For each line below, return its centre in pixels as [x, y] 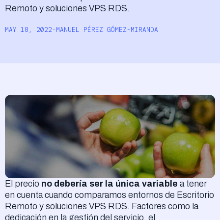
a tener [193, 184]
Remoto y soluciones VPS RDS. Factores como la [102, 206]
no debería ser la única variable [110, 184]
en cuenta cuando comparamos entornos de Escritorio [110, 195]
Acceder [42, 14]
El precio [23, 184]
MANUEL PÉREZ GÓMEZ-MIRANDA [107, 30]
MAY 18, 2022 [28, 30]
